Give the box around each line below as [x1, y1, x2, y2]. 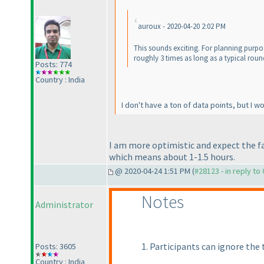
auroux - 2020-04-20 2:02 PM [138, 21, 226, 32]
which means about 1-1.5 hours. [109, 150, 235, 163]
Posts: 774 [35, 58, 72, 70]
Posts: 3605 [35, 241, 76, 252]
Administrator [35, 199, 93, 211]
